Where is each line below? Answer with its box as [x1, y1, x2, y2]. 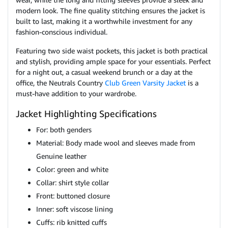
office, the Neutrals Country [16, 78, 105, 87]
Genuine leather [36, 152, 87, 160]
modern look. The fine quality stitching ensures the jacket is [16, 6, 205, 15]
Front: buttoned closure [36, 191, 110, 200]
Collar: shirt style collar [36, 178, 109, 187]
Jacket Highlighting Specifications [16, 108, 157, 119]
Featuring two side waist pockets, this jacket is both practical [16, 46, 208, 55]
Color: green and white [36, 165, 108, 174]
